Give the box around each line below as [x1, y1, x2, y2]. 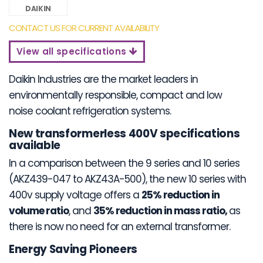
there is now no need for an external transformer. [9, 220, 230, 234]
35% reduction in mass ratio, [93, 204, 229, 218]
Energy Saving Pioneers [9, 241, 137, 258]
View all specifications [16, 45, 129, 58]
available [9, 137, 61, 153]
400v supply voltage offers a [9, 188, 141, 203]
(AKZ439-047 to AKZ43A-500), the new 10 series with [9, 172, 246, 187]
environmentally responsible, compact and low [9, 87, 222, 102]
